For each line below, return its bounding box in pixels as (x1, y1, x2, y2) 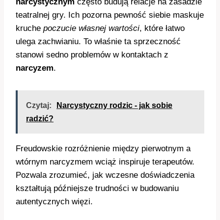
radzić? (26, 114, 54, 123)
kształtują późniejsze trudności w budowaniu (16, 184, 179, 193)
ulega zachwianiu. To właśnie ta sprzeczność (16, 37, 181, 46)
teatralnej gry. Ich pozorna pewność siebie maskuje (16, 10, 204, 20)
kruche (16, 24, 43, 33)
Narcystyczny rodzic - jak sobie (56, 101, 172, 110)
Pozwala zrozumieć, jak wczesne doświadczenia (16, 170, 194, 180)
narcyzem (16, 63, 54, 73)
